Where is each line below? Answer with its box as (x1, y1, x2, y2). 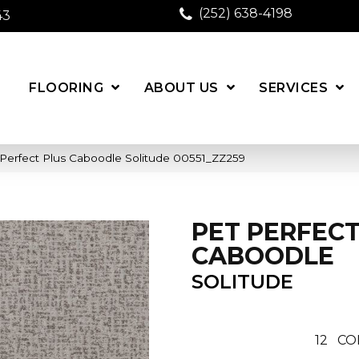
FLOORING (29, 79, 104, 95)
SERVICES (259, 79, 329, 95)
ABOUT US (143, 79, 219, 95)
